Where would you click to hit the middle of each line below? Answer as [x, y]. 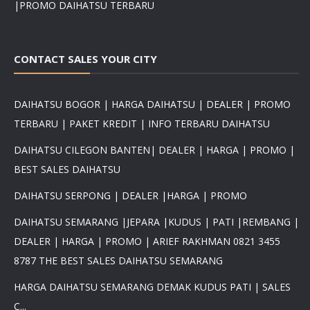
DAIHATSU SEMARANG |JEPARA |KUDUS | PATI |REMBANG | [156, 221]
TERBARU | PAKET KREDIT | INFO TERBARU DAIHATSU [142, 123]
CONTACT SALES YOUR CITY [85, 58]
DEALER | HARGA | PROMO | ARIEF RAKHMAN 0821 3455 [147, 241]
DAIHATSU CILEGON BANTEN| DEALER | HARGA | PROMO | [154, 149]
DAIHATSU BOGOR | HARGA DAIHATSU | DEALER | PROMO [152, 104]
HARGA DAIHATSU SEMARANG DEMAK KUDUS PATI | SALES [152, 286]
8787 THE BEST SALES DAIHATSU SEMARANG [118, 260]
